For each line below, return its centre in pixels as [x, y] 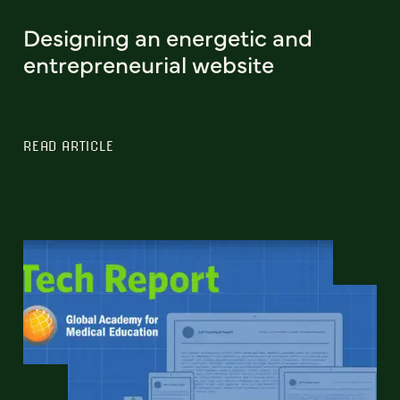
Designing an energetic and [168, 37]
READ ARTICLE [69, 146]
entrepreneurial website [149, 64]
